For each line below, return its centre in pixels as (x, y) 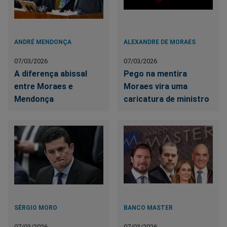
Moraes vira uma (156, 86)
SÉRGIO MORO (36, 207)
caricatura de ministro (167, 99)
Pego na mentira (156, 73)
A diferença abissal (51, 73)
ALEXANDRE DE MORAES (160, 42)
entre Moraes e (44, 86)
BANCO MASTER (148, 207)
